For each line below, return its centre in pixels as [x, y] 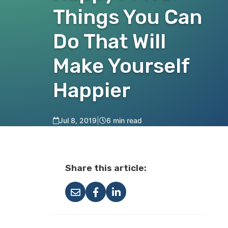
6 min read [124, 120]
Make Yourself [121, 66]
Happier [92, 90]
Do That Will [109, 41]
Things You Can [127, 17]
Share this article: [106, 168]
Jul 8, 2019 [78, 120]
